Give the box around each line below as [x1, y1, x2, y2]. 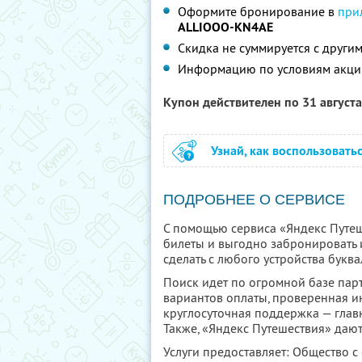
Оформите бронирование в [178, 3, 338, 19]
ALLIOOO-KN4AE [178, 19, 273, 36]
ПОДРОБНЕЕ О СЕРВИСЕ [163, 192, 345, 208]
